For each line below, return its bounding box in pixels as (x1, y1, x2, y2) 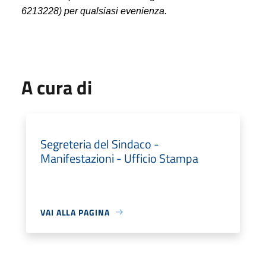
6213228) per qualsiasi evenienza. (21, 5, 169, 16)
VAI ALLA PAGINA (40, 205, 110, 218)
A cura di (21, 72, 92, 102)
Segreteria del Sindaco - (40, 134, 159, 153)
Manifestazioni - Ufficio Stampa (40, 148, 198, 167)
